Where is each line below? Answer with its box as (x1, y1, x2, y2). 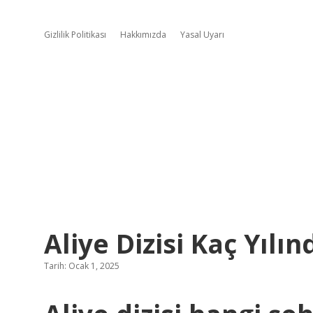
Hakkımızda (120, 29, 166, 41)
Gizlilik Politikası (44, 29, 106, 41)
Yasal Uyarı (180, 29, 224, 41)
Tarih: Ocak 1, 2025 (44, 260, 119, 272)
